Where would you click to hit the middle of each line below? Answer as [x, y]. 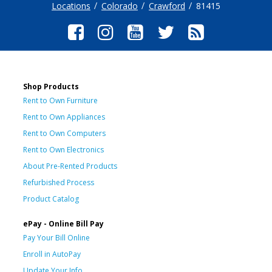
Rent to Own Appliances [64, 117]
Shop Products [51, 86]
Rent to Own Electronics [63, 149]
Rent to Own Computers [64, 133]
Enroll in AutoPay [52, 254]
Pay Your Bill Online [56, 237]
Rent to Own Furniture [60, 100]
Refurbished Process [59, 182]
